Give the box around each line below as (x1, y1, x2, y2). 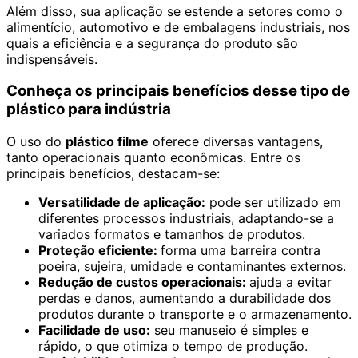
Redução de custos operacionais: (38, 273, 249, 290)
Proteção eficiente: (38, 241, 161, 258)
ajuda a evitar (249, 273, 332, 290)
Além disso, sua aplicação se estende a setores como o (6, 2, 343, 19)
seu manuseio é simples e (150, 321, 308, 338)
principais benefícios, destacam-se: (6, 165, 220, 181)
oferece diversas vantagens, (149, 133, 323, 149)
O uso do (6, 133, 66, 149)
